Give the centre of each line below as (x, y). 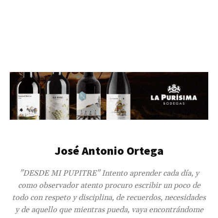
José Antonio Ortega (109, 151)
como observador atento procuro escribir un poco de (109, 186)
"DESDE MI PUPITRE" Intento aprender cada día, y (109, 173)
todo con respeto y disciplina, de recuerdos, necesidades (109, 198)
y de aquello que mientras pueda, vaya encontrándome (109, 210)
